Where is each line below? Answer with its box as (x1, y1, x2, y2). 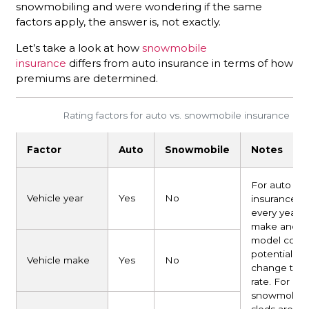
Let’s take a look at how (16, 41, 142, 54)
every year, (251, 207, 301, 218)
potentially (251, 248, 299, 259)
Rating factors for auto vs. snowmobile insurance (62, 110, 290, 121)
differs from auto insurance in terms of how (66, 57, 293, 70)
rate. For (251, 276, 290, 287)
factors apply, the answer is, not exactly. (16, 15, 221, 28)
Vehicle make (27, 255, 90, 266)
